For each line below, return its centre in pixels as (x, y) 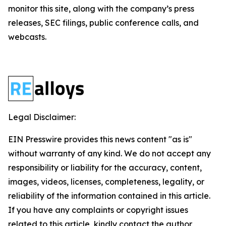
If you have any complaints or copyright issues (98, 210)
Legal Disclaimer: (42, 117)
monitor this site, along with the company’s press (101, 9)
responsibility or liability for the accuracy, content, (105, 167)
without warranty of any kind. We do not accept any (109, 153)
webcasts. (27, 37)
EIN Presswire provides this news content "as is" (100, 139)
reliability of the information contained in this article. (109, 196)
